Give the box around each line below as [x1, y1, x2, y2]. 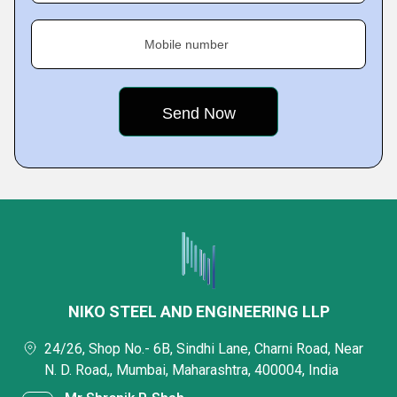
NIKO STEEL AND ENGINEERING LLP [67, 302, 330, 321]
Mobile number [144, 37, 229, 51]
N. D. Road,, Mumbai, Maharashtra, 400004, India [44, 362, 339, 378]
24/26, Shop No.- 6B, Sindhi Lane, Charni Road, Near [44, 340, 363, 357]
